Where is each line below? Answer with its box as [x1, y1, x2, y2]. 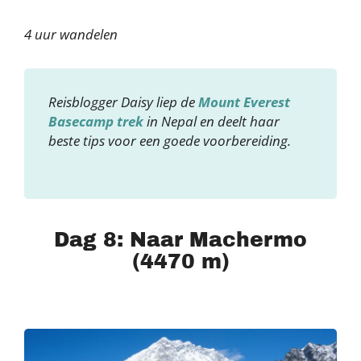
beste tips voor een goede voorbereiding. [48, 131, 291, 150]
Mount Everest [198, 92, 290, 111]
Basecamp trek [48, 111, 147, 131]
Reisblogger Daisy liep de [48, 92, 198, 111]
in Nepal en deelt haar [147, 111, 280, 131]
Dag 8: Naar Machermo [54, 228, 307, 251]
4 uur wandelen [24, 24, 118, 44]
